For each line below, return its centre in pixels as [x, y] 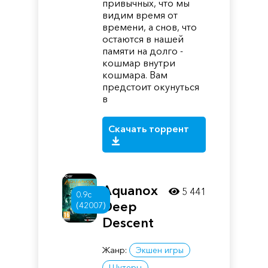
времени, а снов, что [150, 27]
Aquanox [130, 191]
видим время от [140, 15]
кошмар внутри [139, 63]
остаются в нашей [143, 39]
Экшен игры [160, 250]
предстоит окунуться [151, 87]
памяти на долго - [143, 51]
